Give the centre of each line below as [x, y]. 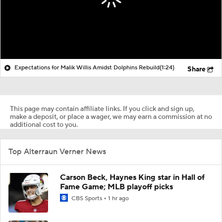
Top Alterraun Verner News [57, 151]
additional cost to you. [44, 125]
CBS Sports [87, 198]
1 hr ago [118, 198]
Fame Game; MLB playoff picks [116, 187]
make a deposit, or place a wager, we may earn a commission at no [111, 117]
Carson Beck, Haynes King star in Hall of [132, 177]
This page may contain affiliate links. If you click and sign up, [102, 109]
